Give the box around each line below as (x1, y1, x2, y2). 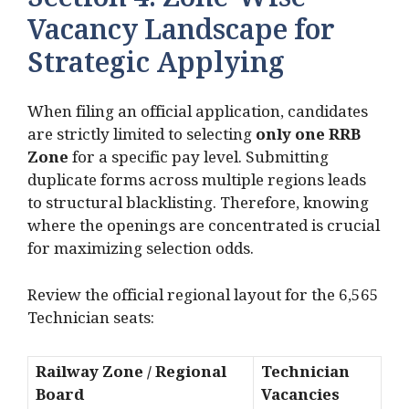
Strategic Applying (27, 47, 285, 92)
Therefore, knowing (216, 194, 369, 220)
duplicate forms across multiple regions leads (27, 172, 366, 197)
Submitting (246, 149, 329, 174)
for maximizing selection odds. (27, 240, 254, 266)
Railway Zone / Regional (36, 363, 226, 389)
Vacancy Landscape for (27, 15, 335, 59)
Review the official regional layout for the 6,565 (27, 286, 379, 311)
